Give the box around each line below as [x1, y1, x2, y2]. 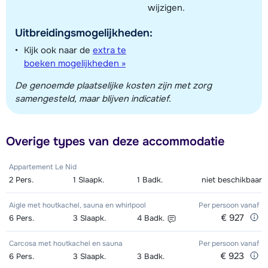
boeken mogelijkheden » [24, 57, 126, 69]
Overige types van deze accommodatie [6, 134, 224, 150]
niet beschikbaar [202, 175, 262, 185]
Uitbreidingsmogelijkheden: [15, 26, 153, 39]
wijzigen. [148, 1, 185, 14]
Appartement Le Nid [9, 162, 77, 172]
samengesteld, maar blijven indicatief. [15, 93, 171, 105]
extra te [93, 44, 126, 56]
